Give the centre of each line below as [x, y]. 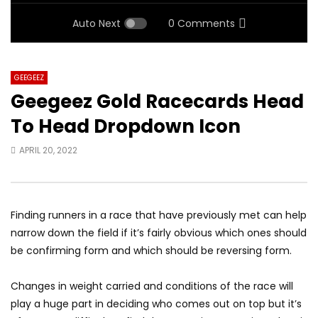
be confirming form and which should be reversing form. [151, 251]
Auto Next [96, 24]
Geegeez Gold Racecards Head [157, 102]
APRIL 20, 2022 [48, 150]
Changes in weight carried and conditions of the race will [152, 286]
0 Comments [201, 24]
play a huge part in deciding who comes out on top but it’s [156, 304]
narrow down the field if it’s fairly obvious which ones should [159, 233]
